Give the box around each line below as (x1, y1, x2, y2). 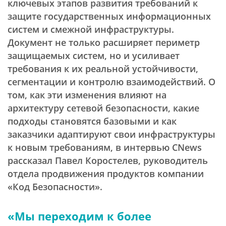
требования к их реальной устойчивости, (8, 63, 198, 75)
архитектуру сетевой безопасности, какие (8, 102, 199, 114)
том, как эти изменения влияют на (8, 89, 166, 101)
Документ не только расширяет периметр (8, 36, 200, 48)
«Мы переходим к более (8, 208, 151, 223)
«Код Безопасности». (8, 181, 102, 193)
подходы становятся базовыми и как (8, 115, 177, 127)
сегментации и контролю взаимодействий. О (8, 76, 215, 88)
